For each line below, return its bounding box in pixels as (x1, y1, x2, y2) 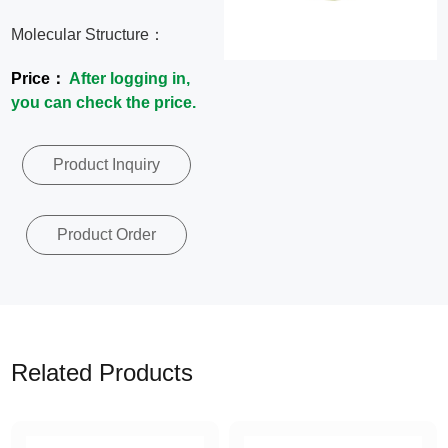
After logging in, (69, 70, 191, 87)
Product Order (57, 226, 157, 243)
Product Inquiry (53, 156, 161, 173)
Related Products (11, 359, 194, 386)
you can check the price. (11, 94, 197, 111)
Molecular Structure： (11, 26, 166, 43)
